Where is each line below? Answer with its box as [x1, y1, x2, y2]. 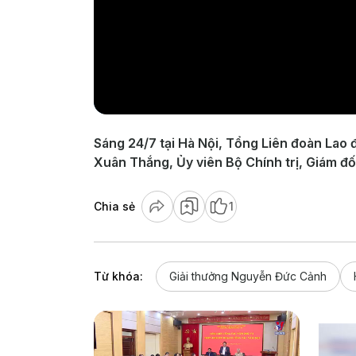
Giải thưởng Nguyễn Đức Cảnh [169, 269, 327, 283]
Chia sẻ [94, 199, 135, 213]
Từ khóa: [94, 269, 143, 283]
